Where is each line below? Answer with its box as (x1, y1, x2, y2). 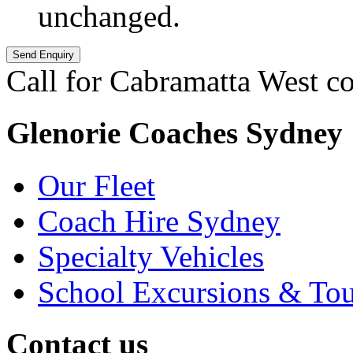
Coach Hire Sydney (38, 203, 281, 238)
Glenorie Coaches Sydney (6, 116, 343, 150)
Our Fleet (38, 168, 155, 203)
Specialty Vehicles (38, 239, 264, 273)
